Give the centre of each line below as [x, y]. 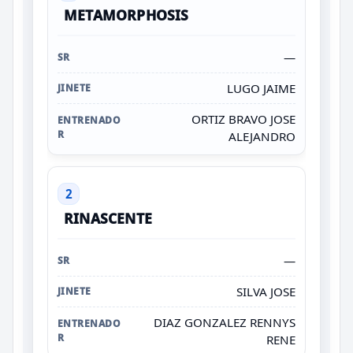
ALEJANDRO [262, 136]
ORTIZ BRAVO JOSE [243, 119]
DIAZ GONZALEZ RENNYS [225, 322]
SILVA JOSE [266, 291]
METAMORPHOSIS [126, 15]
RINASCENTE [108, 218]
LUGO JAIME [261, 88]
